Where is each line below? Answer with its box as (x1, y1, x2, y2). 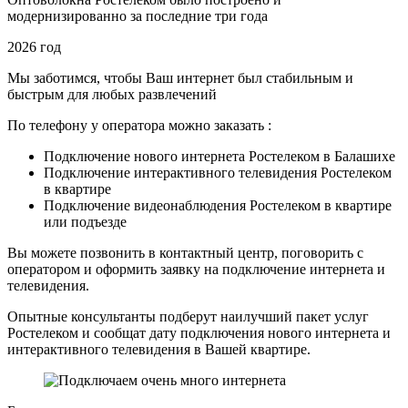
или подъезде (44, 213, 127, 229)
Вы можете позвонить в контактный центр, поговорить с (7, 244, 363, 260)
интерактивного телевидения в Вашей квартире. (7, 341, 311, 357)
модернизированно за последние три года (7, 7, 268, 24)
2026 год (7, 38, 61, 55)
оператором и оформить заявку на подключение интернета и (7, 260, 385, 277)
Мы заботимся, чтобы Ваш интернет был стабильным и (7, 69, 353, 86)
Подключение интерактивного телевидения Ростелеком (44, 164, 392, 180)
